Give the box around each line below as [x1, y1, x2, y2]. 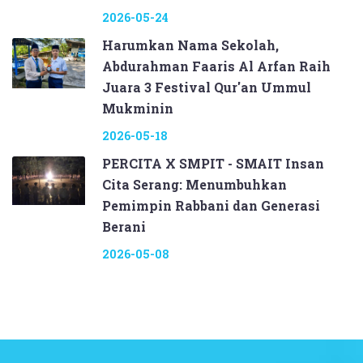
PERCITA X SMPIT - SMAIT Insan [102, 154, 324, 172]
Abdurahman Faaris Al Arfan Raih [102, 57, 331, 75]
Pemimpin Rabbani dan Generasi [102, 196, 320, 214]
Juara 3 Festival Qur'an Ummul [102, 78, 311, 96]
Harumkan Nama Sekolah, [102, 36, 279, 53]
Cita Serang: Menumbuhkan [102, 175, 287, 193]
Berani [102, 217, 146, 235]
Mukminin [102, 99, 173, 117]
